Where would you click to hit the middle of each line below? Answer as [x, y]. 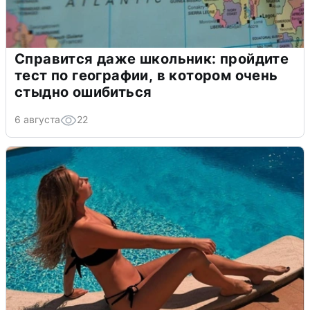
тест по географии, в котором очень [146, 76]
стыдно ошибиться [83, 92]
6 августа [37, 120]
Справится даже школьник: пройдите [152, 59]
